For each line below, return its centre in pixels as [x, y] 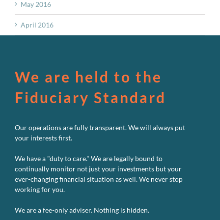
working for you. [40, 189]
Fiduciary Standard [90, 97]
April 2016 [37, 25]
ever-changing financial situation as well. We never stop [99, 179]
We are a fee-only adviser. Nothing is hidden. [82, 210]
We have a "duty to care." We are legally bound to [89, 158]
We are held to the [88, 76]
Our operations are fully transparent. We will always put [100, 127]
